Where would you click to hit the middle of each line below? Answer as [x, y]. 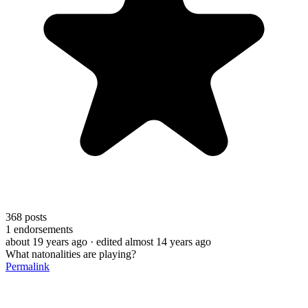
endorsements [42, 229]
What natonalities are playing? [71, 254]
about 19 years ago [46, 241]
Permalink [27, 266]
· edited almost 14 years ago [151, 241]
